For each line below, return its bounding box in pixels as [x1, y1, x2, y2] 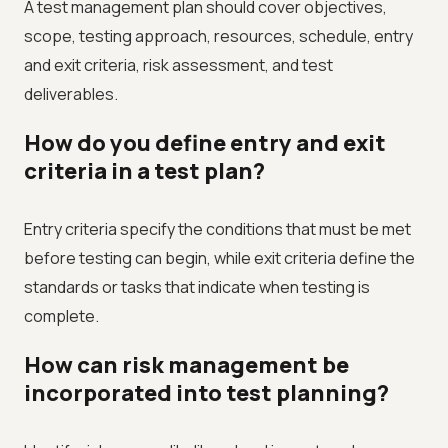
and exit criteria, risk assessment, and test [24, 54, 333, 77]
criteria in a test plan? [24, 156, 265, 187]
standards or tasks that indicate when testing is [24, 276, 370, 299]
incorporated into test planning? [24, 378, 389, 409]
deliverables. [24, 83, 118, 106]
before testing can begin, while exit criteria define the [24, 247, 415, 270]
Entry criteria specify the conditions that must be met [24, 218, 411, 241]
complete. [24, 305, 99, 328]
